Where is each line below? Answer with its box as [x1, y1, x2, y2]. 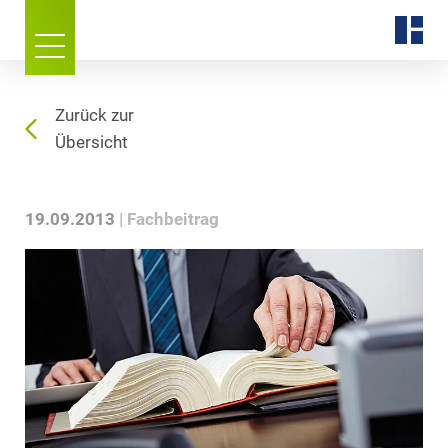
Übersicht [55, 133, 128, 152]
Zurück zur [55, 106, 134, 125]
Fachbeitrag [127, 210, 219, 229]
